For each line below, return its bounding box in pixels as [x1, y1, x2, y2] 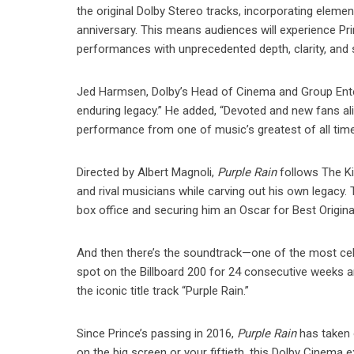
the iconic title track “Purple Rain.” [77, 284, 250, 299]
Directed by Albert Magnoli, [77, 165, 218, 180]
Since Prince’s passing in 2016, [77, 326, 238, 341]
